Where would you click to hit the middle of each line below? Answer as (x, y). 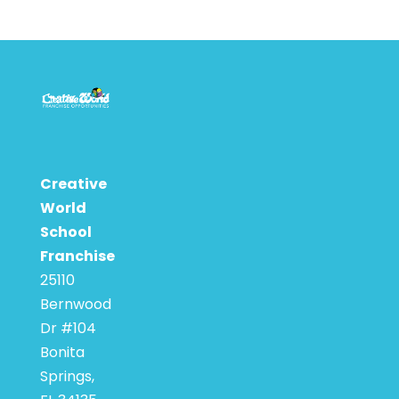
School (66, 232)
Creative (73, 183)
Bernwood (76, 304)
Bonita (62, 352)
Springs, (67, 376)
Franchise (77, 256)
